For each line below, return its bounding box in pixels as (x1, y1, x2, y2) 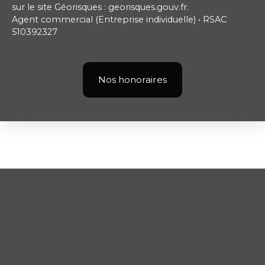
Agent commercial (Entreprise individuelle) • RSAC (12, 14, 227, 25)
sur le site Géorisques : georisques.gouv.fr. (12, 1, 189, 12)
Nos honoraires (98, 73, 167, 85)
